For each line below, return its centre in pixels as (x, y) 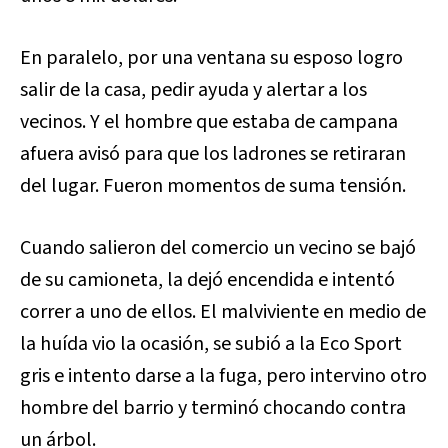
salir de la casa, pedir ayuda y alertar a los (193, 89)
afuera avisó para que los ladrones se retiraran (213, 153)
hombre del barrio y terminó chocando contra (213, 407)
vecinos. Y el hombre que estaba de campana (209, 121)
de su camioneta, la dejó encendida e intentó (207, 279)
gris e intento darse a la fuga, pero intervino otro (223, 375)
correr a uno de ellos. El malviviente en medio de (223, 311)
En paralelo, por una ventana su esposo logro (211, 57)
